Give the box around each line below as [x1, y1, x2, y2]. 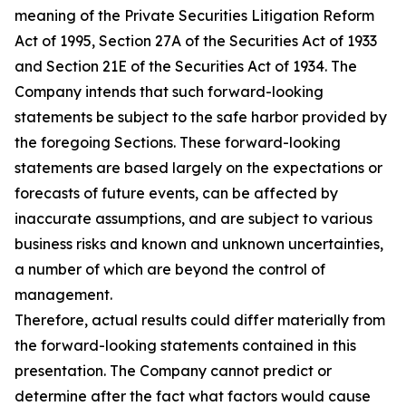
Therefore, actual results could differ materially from [14, 311, 385, 329]
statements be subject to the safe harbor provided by [14, 108, 387, 126]
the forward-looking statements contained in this [14, 336, 356, 354]
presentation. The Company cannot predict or [14, 362, 332, 380]
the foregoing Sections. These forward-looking [14, 133, 341, 151]
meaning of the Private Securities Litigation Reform [14, 6, 374, 24]
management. [14, 285, 112, 304]
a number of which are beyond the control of [14, 260, 325, 278]
